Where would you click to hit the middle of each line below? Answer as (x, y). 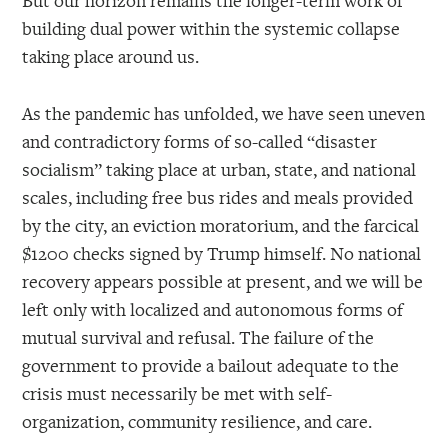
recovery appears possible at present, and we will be (223, 281)
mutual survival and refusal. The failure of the (198, 337)
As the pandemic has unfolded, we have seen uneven (224, 113)
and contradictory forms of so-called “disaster (200, 141)
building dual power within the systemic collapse (211, 28)
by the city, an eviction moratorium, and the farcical (221, 225)
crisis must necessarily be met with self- (177, 393)
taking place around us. (111, 56)
